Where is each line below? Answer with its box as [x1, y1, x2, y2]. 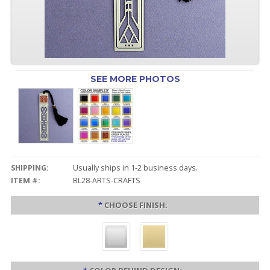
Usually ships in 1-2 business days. [72, 163, 198, 173]
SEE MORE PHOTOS [90, 74, 180, 84]
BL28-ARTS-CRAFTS [72, 175, 140, 186]
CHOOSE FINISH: [104, 199, 168, 210]
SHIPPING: [10, 163, 49, 173]
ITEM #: [10, 175, 40, 186]
